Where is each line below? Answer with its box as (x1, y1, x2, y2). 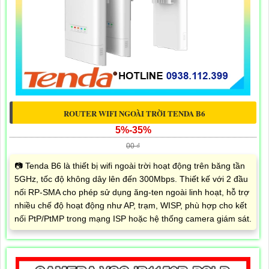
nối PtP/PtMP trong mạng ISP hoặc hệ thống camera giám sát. (14, 213, 252, 223)
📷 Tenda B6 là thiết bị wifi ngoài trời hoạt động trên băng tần (14, 160, 245, 171)
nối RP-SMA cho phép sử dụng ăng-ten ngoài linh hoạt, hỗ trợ (14, 187, 249, 197)
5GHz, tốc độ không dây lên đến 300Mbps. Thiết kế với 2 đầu (14, 174, 248, 184)
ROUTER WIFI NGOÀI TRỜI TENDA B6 (64, 107, 205, 119)
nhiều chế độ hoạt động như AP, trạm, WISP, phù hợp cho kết (14, 200, 247, 210)
